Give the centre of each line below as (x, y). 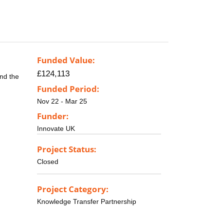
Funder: (53, 116)
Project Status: (67, 149)
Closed (48, 161)
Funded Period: (68, 89)
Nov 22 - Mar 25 (62, 101)
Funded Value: (66, 60)
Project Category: (73, 189)
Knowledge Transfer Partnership (87, 201)
